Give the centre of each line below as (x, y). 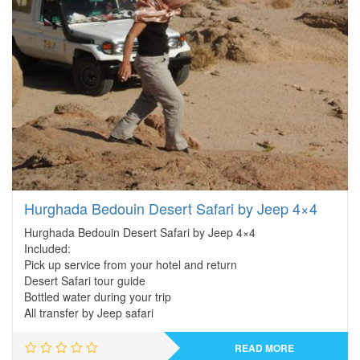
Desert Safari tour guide (85, 280)
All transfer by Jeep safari (89, 313)
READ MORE (264, 348)
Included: (47, 248)
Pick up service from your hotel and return (131, 264)
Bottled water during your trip (98, 297)
